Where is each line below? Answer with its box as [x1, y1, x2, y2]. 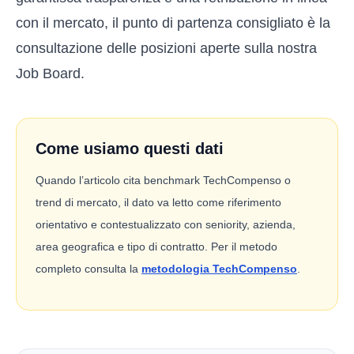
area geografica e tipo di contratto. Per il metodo [36, 240, 277, 253]
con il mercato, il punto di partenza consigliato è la [16, 15, 330, 31]
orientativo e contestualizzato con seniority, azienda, [36, 218, 296, 231]
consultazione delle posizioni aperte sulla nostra [16, 40, 317, 56]
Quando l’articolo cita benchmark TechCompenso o [36, 174, 291, 186]
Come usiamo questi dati [36, 140, 224, 157]
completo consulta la [36, 262, 141, 275]
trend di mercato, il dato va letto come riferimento [36, 196, 281, 209]
